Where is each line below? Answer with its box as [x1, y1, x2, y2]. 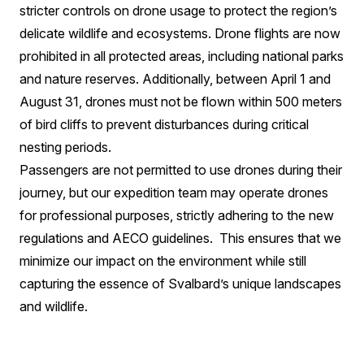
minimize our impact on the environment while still [19, 253, 306, 269]
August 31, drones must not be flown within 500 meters [19, 93, 342, 110]
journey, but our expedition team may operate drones [19, 184, 328, 201]
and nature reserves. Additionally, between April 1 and [19, 71, 331, 87]
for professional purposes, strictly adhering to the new [19, 207, 334, 223]
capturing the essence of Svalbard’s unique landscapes [19, 275, 341, 292]
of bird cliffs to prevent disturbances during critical [19, 116, 309, 132]
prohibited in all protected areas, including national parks [19, 48, 344, 64]
